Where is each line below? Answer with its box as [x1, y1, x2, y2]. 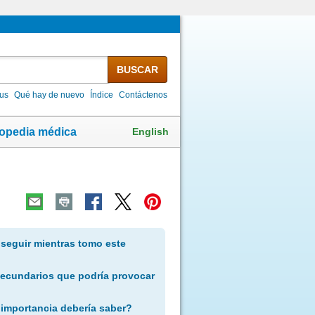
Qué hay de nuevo [14, 89, 85, 100]
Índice [90, 89, 114, 100]
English [132, 125, 169, 137]
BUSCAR [116, 63, 158, 75]
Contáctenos [119, 89, 168, 100]
